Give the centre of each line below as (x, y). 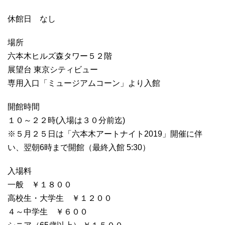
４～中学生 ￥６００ (48, 212)
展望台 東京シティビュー (53, 70)
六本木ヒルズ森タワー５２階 (60, 56)
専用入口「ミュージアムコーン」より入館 (84, 83)
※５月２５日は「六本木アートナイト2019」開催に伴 (105, 134)
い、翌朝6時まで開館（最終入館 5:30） (79, 148)
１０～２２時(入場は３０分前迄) (66, 121)
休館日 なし (32, 19)
